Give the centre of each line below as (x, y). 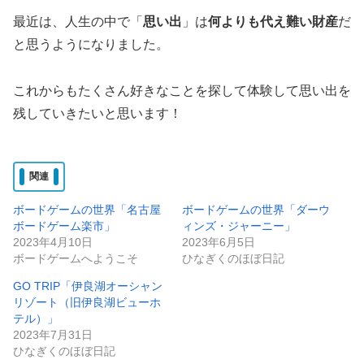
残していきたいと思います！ (97, 114)
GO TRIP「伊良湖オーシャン (88, 286)
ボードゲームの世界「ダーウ (256, 209)
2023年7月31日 (53, 334)
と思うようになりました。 (91, 45)
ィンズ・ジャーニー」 (239, 225)
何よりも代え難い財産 (273, 22)
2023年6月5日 (219, 242)
